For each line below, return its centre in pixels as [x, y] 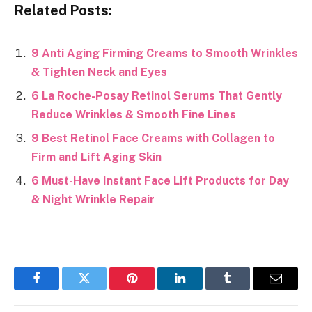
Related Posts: [63, 10]
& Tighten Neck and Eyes [99, 72]
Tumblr [245, 289]
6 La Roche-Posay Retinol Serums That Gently [157, 95]
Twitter [101, 289]
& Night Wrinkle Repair [93, 199]
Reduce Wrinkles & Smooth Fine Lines [134, 114]
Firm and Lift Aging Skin [96, 157]
